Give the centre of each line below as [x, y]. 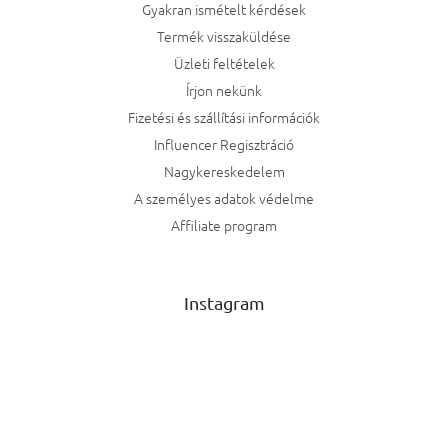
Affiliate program [224, 225]
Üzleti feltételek [224, 63]
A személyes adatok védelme [224, 198]
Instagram [224, 302]
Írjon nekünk [224, 90]
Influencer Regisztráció [224, 144]
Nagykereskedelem [224, 171]
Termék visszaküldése [224, 36]
